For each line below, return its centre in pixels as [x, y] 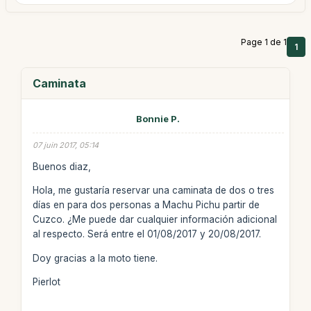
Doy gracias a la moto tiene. [95, 258]
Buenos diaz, [61, 166]
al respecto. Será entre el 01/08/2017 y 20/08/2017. [146, 234]
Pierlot [46, 282]
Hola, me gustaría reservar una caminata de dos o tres [153, 190]
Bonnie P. [158, 119]
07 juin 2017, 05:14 [65, 145]
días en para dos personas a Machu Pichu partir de [146, 205]
